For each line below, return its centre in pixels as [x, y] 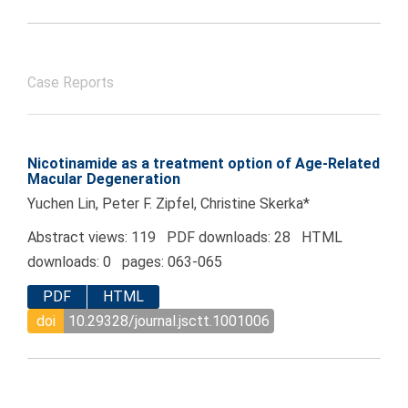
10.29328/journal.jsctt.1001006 [169, 321]
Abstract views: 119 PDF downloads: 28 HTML [185, 238]
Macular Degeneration [104, 179]
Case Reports [71, 83]
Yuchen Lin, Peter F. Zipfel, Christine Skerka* [168, 204]
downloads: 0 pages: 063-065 [125, 262]
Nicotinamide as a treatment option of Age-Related [204, 164]
